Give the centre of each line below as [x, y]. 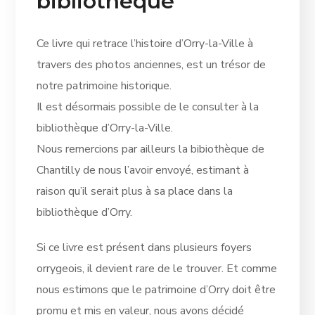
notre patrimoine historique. [104, 85]
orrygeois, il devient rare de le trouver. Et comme [157, 268]
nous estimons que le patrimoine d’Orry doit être [156, 289]
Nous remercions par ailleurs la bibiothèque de [151, 149]
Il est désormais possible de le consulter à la [148, 107]
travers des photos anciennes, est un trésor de [152, 64]
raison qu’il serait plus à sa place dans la [135, 191]
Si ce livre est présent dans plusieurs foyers [144, 247]
